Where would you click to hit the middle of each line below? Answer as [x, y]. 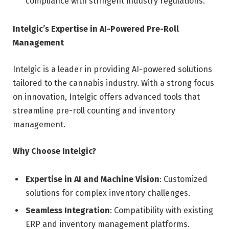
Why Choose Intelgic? [54, 151]
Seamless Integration [68, 211]
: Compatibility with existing [162, 211]
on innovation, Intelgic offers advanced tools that [106, 97]
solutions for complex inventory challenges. [108, 193]
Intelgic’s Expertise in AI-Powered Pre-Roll [96, 29]
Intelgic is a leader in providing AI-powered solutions [112, 69]
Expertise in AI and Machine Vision [93, 179]
